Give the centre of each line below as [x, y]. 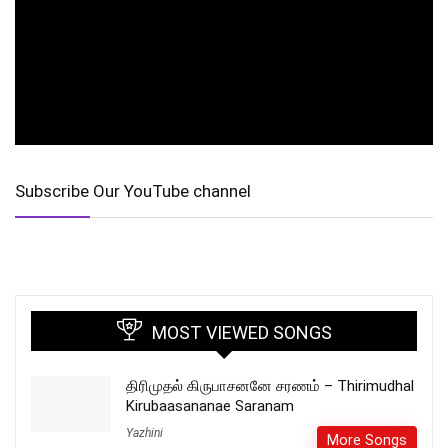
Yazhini [144, 432]
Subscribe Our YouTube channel [133, 190]
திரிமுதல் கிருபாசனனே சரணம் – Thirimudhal [270, 385]
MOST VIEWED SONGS [241, 332]
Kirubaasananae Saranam [210, 405]
